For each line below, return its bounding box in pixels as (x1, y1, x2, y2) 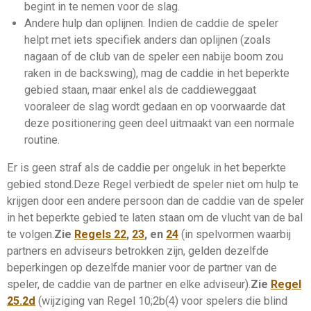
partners (7, 244, 47, 258)
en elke (162, 277, 203, 291)
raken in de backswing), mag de (24, 66, 180, 80)
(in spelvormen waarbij (178, 227, 291, 241)
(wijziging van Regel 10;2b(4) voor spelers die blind (35, 294, 287, 308)
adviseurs (65, 244, 112, 258)
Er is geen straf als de (7, 160, 117, 174)
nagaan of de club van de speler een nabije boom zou (24, 49, 283, 63)
